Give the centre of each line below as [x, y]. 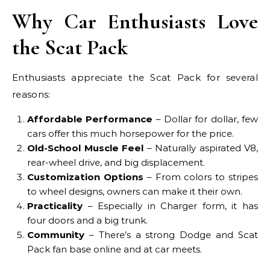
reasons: [31, 94]
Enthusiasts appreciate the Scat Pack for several [135, 77]
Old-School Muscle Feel [85, 148]
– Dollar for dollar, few [206, 119]
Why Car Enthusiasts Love [135, 21]
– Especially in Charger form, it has [170, 206]
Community [56, 235]
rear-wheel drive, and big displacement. [116, 162]
